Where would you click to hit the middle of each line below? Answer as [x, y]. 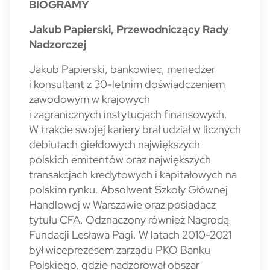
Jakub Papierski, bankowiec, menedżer [122, 69]
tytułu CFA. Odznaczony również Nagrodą [129, 220]
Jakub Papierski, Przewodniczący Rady [129, 29]
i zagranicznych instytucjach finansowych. [128, 114]
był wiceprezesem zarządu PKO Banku [120, 250]
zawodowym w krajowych [89, 99]
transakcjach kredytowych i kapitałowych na [133, 174]
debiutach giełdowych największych [115, 144]
